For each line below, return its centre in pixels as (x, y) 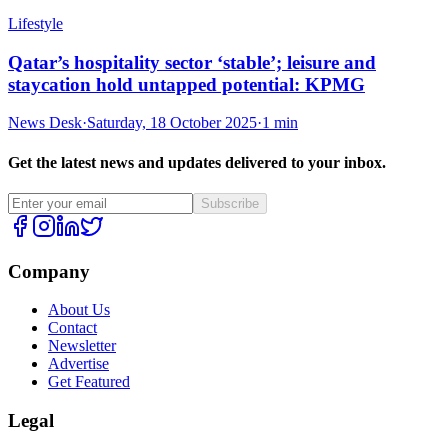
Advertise (78, 364)
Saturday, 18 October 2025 (172, 123)
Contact (72, 328)
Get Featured (89, 382)
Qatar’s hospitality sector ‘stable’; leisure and (192, 62)
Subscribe (230, 203)
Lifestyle (35, 23)
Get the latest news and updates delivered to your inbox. (197, 162)
